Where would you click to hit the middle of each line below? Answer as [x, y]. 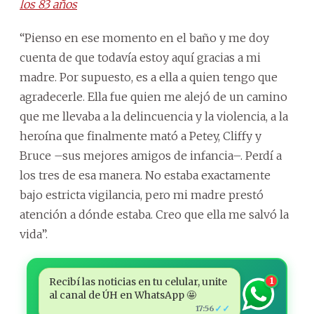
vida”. [34, 234]
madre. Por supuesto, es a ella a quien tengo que [149, 77]
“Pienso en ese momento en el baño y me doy [144, 37]
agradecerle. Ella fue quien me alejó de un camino [153, 96]
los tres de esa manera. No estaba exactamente [145, 175]
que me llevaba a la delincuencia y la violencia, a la [154, 116]
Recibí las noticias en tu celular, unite [138, 281]
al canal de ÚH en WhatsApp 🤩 [122, 295]
